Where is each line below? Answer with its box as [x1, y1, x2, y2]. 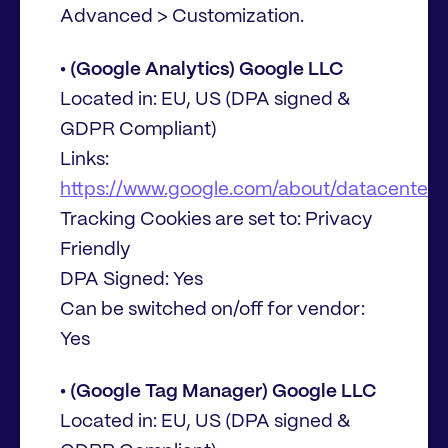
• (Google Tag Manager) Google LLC [60, 382, 377, 401]
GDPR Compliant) [60, 120, 217, 139]
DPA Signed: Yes [60, 270, 203, 289]
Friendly [60, 240, 130, 259]
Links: [60, 150, 109, 169]
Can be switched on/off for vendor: [60, 300, 365, 319]
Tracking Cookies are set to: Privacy [60, 210, 372, 229]
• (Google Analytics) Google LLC [60, 60, 344, 79]
